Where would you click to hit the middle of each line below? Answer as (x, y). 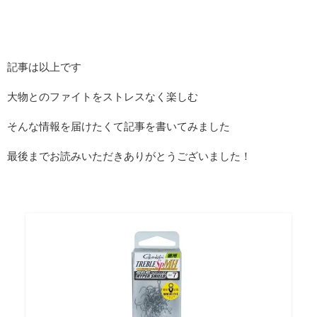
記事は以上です (44, 67)
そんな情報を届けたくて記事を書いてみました (119, 127)
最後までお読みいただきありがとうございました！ (129, 156)
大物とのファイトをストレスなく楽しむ (103, 97)
